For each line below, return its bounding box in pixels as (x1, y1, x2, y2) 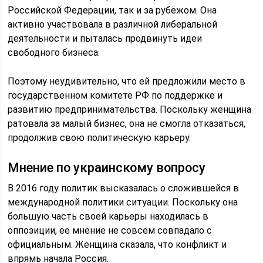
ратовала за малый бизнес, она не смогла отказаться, (8, 118, 246, 129)
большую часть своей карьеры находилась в (8, 211, 209, 222)
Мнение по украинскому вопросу (8, 160, 206, 175)
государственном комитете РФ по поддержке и (8, 90, 223, 101)
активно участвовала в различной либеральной (8, 19, 218, 30)
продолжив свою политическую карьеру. (8, 132, 191, 143)
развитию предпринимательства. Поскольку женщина (8, 104, 252, 115)
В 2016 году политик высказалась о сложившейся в (8, 183, 240, 194)
